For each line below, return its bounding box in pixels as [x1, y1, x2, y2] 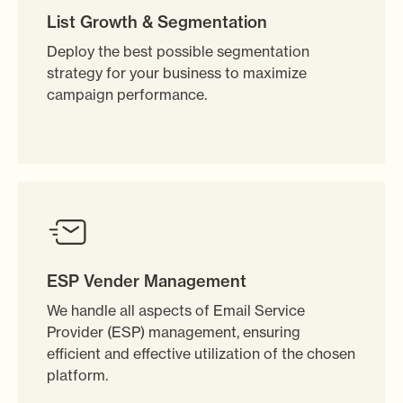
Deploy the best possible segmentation [47, 42, 309, 61]
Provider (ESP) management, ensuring [47, 323, 300, 342]
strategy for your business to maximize [47, 64, 307, 83]
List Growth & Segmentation [47, 12, 267, 33]
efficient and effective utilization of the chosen [47, 345, 355, 363]
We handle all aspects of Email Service [47, 301, 305, 320]
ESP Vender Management [47, 271, 246, 292]
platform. [47, 366, 108, 385]
